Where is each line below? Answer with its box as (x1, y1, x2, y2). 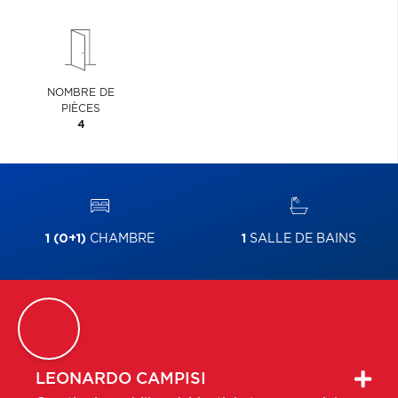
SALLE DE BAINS (245, 233, 356, 245)
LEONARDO (36, 371, 131, 387)
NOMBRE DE (47, 87, 115, 98)
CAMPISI (136, 371, 206, 387)
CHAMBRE (85, 233, 155, 245)
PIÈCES (61, 103, 101, 114)
